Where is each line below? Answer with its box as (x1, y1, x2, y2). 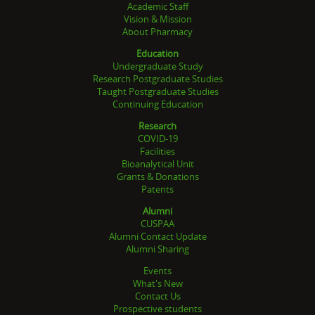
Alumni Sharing (126, 242, 189, 255)
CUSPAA (141, 217, 174, 230)
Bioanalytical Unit (121, 157, 194, 170)
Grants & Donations (116, 169, 199, 183)
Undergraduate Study (112, 59, 203, 72)
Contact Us (134, 289, 181, 302)
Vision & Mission (123, 12, 192, 25)
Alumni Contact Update (108, 229, 207, 243)
